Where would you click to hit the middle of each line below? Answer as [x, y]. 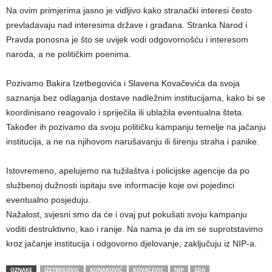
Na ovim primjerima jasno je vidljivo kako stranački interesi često [129, 10]
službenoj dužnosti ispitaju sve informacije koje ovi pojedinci [120, 185]
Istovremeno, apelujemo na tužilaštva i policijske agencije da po [128, 170]
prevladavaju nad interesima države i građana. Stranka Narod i [127, 25]
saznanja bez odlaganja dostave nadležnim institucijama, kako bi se [136, 97]
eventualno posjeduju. [48, 199]
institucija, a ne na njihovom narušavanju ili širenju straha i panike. [133, 141]
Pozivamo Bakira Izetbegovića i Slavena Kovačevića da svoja [123, 83]
